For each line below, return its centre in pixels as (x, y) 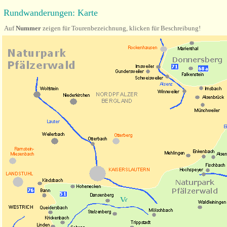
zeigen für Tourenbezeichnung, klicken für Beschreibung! (125, 28)
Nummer (28, 28)
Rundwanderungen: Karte (51, 13)
